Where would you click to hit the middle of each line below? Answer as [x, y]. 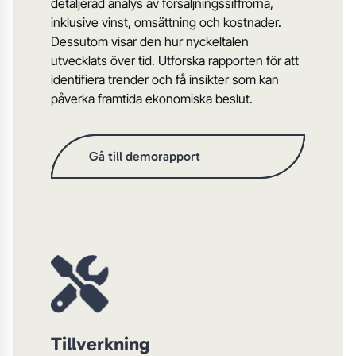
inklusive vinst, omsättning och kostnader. [166, 23]
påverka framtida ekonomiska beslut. [152, 99]
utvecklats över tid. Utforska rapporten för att [175, 61]
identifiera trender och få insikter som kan [165, 80]
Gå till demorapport [145, 157]
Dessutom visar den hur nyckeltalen [150, 42]
